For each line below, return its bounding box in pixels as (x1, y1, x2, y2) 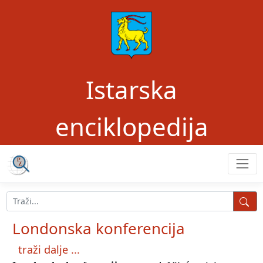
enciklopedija (55, 110, 208, 143)
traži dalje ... (18, 242, 80, 257)
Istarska (86, 73, 177, 106)
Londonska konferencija (12, 217, 185, 239)
